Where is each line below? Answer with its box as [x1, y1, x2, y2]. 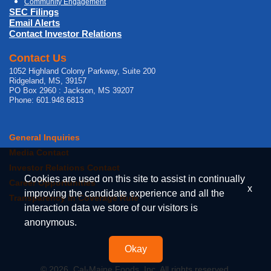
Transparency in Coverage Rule [9, 192, 139, 203]
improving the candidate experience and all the [24, 188, 224, 198]
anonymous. [24, 217, 77, 227]
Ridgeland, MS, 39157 [9, 76, 87, 85]
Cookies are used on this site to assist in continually [24, 174, 245, 184]
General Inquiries [9, 132, 80, 142]
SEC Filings [9, 6, 59, 17]
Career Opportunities [9, 177, 96, 188]
